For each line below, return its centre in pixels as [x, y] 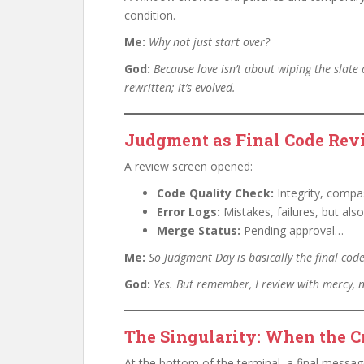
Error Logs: [188, 212]
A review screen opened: [188, 166]
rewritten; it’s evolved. [180, 87]
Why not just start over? [209, 42]
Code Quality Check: [215, 193]
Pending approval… [292, 230]
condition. [150, 15]
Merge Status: [199, 230]
